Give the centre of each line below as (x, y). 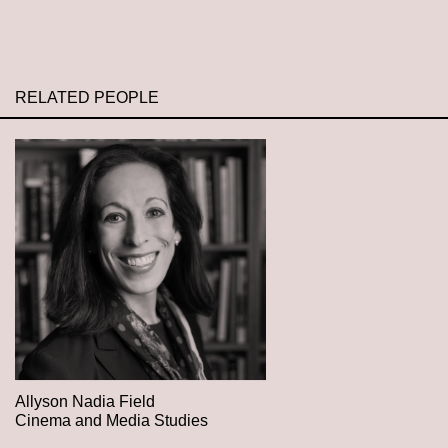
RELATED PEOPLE (87, 97)
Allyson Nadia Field (85, 401)
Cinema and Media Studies (111, 420)
